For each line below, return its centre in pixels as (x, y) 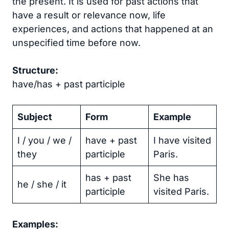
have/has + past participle (69, 84)
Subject (35, 117)
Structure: (35, 71)
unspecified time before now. (76, 43)
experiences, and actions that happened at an (113, 29)
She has (171, 178)
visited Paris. (181, 192)
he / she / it (42, 185)
